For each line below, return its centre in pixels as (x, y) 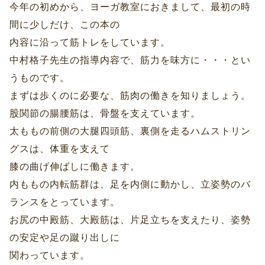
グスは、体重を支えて (60, 149)
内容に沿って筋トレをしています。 (90, 43)
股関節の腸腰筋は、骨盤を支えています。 (105, 114)
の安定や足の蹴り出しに (65, 238)
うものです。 (40, 78)
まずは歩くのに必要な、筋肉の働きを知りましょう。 (130, 96)
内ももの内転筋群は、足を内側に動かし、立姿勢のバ (130, 185)
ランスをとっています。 (65, 202)
